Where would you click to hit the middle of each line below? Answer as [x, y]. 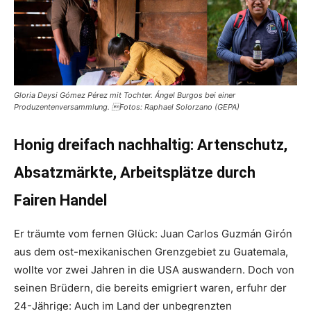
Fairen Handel [60, 201]
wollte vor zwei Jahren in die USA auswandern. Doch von [154, 270]
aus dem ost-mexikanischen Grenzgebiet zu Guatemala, [151, 252]
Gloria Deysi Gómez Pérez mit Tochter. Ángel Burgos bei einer [125, 95]
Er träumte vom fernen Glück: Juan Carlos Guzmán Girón [153, 234]
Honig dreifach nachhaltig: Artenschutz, [151, 145]
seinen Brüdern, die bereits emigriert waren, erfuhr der [150, 288]
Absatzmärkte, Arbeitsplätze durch [135, 173]
